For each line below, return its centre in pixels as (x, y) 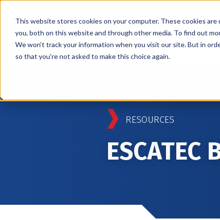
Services (153, 51)
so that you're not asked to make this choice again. (92, 56)
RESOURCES (150, 120)
